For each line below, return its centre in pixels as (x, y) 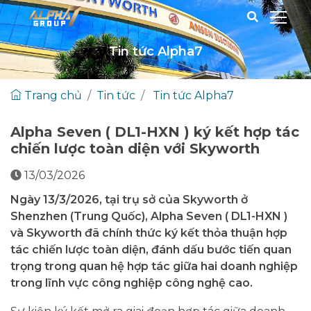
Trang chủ (52, 95)
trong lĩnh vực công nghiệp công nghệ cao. (132, 283)
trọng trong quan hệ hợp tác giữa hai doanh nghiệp (154, 266)
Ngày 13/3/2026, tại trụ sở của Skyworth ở (129, 199)
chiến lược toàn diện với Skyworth (135, 148)
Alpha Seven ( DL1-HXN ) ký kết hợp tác (155, 132)
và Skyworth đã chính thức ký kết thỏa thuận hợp (149, 233)
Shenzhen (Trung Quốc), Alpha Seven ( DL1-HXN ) (149, 216)
